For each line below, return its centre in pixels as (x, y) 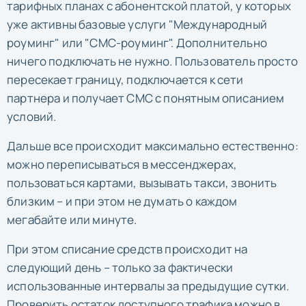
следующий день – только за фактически (120, 267)
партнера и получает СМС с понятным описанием (146, 98)
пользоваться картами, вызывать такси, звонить (142, 182)
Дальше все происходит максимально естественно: (153, 145)
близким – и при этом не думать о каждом (122, 201)
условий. (32, 116)
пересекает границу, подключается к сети (125, 79)
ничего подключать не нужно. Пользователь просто (152, 61)
